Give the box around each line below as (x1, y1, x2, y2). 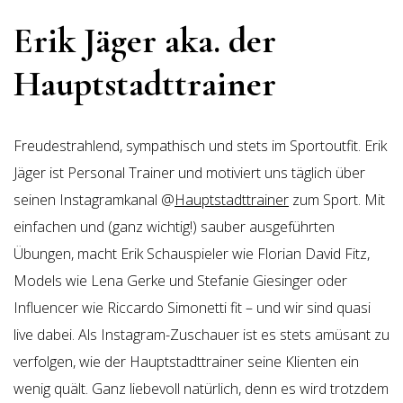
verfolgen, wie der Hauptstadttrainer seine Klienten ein (13, 352, 359, 372)
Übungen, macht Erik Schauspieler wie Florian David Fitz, (13, 244, 370, 264)
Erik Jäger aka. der (13, 19, 276, 62)
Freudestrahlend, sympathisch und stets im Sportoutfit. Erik (13, 136, 387, 156)
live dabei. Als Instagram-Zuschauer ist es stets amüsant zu (13, 325, 390, 345)
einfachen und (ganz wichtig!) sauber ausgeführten (13, 217, 335, 237)
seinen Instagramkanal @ (13, 190, 175, 210)
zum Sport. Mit (289, 190, 385, 210)
